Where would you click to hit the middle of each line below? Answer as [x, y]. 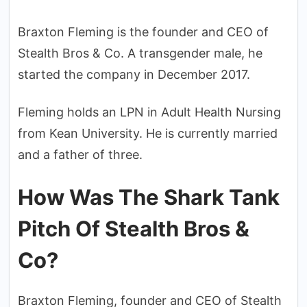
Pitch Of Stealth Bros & [134, 228]
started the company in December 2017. [134, 74]
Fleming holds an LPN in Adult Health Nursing [149, 112]
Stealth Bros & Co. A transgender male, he [140, 53]
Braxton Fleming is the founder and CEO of [143, 32]
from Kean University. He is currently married [148, 133]
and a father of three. [80, 154]
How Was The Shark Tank [149, 197]
